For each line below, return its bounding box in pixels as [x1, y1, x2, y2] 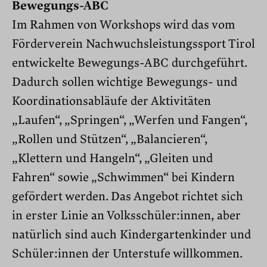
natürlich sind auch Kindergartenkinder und [12, 227, 251, 242]
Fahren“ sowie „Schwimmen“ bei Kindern [12, 170, 235, 185]
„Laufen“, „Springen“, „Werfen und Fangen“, [12, 113, 247, 128]
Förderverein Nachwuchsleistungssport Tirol [12, 36, 255, 51]
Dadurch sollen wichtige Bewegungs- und [12, 74, 237, 89]
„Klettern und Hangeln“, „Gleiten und [12, 151, 213, 166]
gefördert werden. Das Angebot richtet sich [12, 189, 243, 204]
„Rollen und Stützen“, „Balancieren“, [12, 132, 207, 147]
